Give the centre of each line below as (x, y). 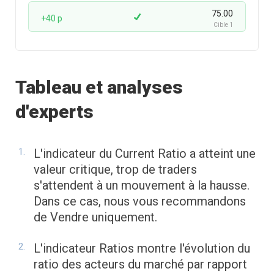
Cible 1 (223, 25)
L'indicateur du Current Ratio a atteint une (145, 154)
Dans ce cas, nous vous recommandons (140, 202)
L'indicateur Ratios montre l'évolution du (142, 249)
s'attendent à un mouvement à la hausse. (142, 186)
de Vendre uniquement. (95, 217)
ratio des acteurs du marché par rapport (140, 265)
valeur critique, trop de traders (115, 170)
